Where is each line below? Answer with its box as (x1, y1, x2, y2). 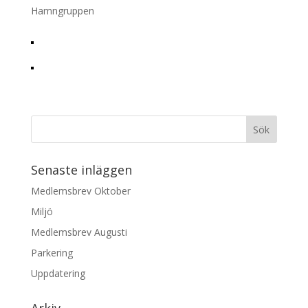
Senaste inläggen (30, 162, 132, 178)
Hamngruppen (30, 4, 94, 17)
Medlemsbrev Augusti (30, 225, 127, 239)
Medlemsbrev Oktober (30, 184, 131, 197)
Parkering (30, 246, 73, 259)
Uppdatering (30, 267, 85, 280)
